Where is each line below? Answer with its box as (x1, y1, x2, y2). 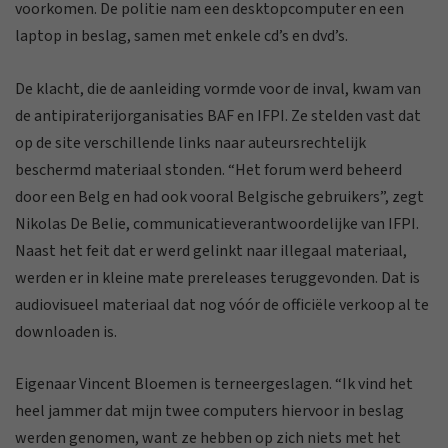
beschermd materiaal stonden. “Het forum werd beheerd (15, 158, 402, 181)
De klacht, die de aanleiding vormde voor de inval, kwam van (15, 77, 421, 100)
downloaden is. (15, 320, 117, 343)
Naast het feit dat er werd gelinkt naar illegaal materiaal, (15, 239, 407, 262)
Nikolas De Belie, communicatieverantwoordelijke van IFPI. (15, 212, 419, 235)
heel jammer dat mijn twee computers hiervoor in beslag (15, 400, 404, 423)
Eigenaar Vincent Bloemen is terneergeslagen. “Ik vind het (15, 373, 413, 396)
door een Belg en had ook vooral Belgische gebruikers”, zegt (15, 185, 424, 208)
